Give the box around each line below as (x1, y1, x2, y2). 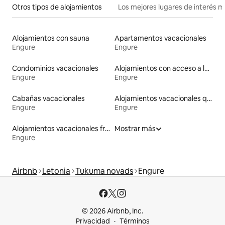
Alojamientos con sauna (12, 33, 89, 43)
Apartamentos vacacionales (115, 33, 206, 43)
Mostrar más (115, 124, 156, 133)
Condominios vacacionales (12, 63, 98, 73)
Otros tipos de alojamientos (12, 2, 102, 12)
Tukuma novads (75, 165, 133, 176)
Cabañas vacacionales (12, 93, 85, 103)
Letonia (42, 165, 70, 176)
